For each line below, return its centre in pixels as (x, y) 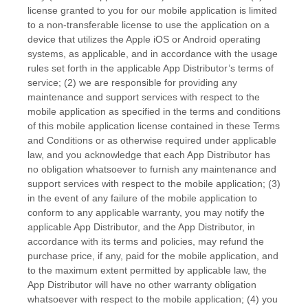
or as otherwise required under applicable (185, 140)
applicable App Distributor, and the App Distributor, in (141, 227)
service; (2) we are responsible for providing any (132, 82)
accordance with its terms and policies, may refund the (146, 241)
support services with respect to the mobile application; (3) (154, 184)
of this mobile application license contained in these (140, 126)
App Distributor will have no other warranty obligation (142, 285)
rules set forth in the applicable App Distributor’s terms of (151, 68)
